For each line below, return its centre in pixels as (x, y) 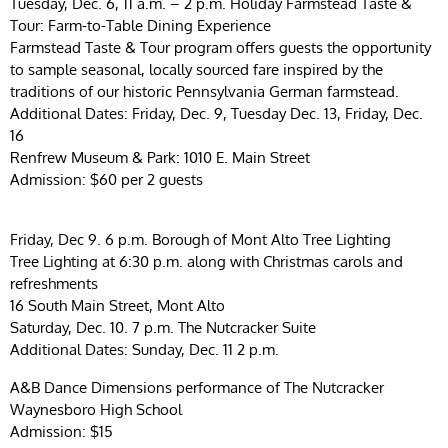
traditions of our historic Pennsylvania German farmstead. (206, 91)
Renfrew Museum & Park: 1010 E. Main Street (162, 157)
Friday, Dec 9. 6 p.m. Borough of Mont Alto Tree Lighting (202, 239)
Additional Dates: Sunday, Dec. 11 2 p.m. (146, 349)
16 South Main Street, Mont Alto (119, 305)
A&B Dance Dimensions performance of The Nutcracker (199, 387)
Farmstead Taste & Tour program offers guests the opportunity (220, 47)
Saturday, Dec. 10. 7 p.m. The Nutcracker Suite (165, 327)
